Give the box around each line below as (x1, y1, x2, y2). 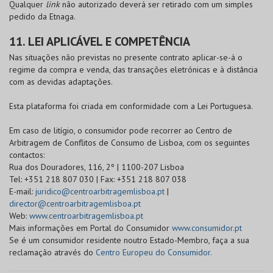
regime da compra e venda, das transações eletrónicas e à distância (9, 64, 258, 75)
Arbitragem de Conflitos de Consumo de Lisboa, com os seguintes (9, 137, 250, 148)
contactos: (9, 149, 44, 160)
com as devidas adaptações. (9, 76, 113, 87)
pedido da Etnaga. (9, 11, 76, 22)
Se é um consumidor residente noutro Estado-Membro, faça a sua (9, 235, 249, 246)
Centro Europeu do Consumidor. (96, 247, 212, 258)
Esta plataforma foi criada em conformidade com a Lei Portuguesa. (9, 101, 253, 112)
